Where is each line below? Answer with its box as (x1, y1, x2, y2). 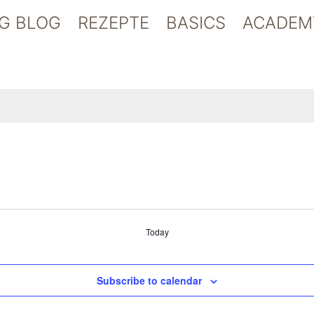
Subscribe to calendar (97, 273, 202, 288)
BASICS (165, 13, 226, 33)
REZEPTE (77, 13, 149, 33)
